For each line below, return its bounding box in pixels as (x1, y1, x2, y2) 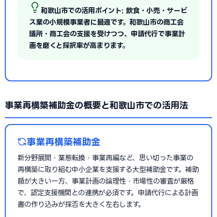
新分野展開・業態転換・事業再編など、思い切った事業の (17, 154, 193, 161)
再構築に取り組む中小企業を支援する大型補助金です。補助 (17, 166, 199, 173)
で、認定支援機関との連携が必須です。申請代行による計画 (17, 189, 198, 196)
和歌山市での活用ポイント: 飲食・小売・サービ (41, 7, 187, 14)
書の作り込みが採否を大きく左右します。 (17, 201, 145, 208)
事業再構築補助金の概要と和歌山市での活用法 (5, 100, 188, 110)
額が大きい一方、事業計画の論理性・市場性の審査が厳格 (17, 177, 194, 185)
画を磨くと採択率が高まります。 (29, 42, 129, 49)
